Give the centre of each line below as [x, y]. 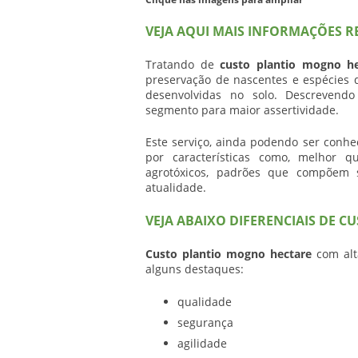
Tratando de [183, 64]
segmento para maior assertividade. [242, 110]
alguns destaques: [195, 269]
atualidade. [176, 187]
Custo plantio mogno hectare [229, 254]
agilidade [202, 343]
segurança [205, 322]
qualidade [205, 302]
